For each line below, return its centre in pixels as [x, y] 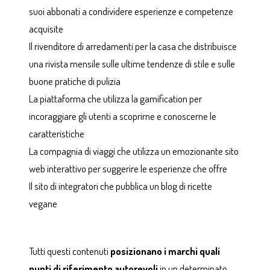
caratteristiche [56, 134]
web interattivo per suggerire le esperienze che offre [128, 169]
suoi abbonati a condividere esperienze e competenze [131, 11]
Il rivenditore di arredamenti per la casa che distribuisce [133, 46]
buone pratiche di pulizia [74, 81]
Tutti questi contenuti [69, 251]
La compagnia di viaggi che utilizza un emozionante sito [133, 151]
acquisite [46, 29]
